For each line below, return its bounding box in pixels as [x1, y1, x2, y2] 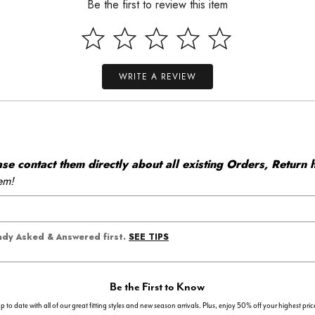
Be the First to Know [110, 279, 205, 294]
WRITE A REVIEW [119, 70, 196, 84]
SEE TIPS [129, 231, 169, 244]
